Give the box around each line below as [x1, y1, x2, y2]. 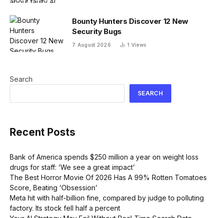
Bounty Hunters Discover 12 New [72, 16, 188, 26]
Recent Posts [10, 126, 75, 138]
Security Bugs [72, 26, 122, 36]
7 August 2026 [72, 41, 111, 48]
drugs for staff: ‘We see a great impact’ [10, 163, 135, 171]
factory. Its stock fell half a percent [10, 203, 120, 212]
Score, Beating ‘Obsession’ [10, 183, 97, 192]
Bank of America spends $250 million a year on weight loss [10, 152, 199, 161]
